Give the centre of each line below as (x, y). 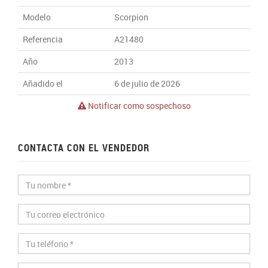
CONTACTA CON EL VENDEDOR (84, 148)
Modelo (37, 17)
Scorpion (131, 17)
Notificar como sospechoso (139, 106)
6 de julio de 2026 (147, 84)
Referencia (43, 39)
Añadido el (43, 84)
